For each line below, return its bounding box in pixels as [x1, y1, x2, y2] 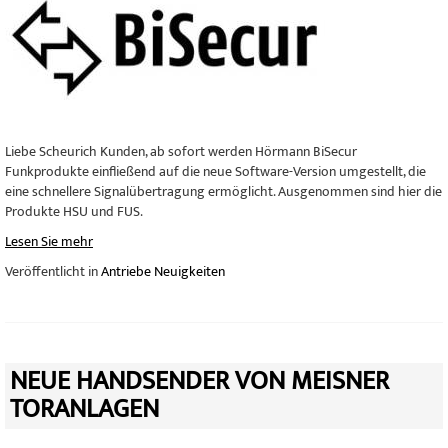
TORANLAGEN [10, 388, 159, 431]
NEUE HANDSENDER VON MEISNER [10, 360, 389, 403]
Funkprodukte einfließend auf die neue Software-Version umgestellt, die [5, 160, 426, 183]
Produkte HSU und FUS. [5, 200, 143, 223]
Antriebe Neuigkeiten [101, 260, 225, 283]
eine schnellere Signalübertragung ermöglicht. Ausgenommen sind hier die [5, 180, 442, 203]
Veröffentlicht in [5, 260, 101, 283]
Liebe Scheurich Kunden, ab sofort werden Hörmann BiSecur [5, 140, 357, 163]
